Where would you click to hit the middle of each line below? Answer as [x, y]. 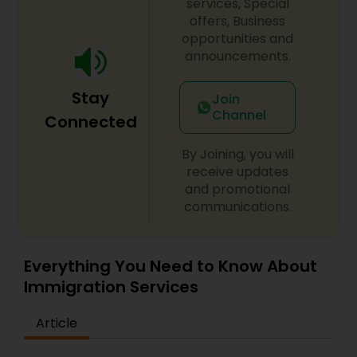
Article [57, 324]
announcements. [237, 57]
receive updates [238, 172]
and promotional [238, 190]
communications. [237, 207]
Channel [239, 116]
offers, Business [238, 22]
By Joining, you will [237, 155]
